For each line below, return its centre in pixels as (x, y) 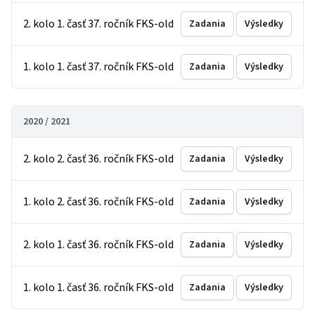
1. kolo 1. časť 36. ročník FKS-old (98, 288)
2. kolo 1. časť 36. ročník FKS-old (98, 245)
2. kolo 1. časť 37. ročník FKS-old (98, 24)
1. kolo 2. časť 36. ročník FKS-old (98, 202)
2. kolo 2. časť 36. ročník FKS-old (98, 159)
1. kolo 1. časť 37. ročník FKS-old (98, 67)
